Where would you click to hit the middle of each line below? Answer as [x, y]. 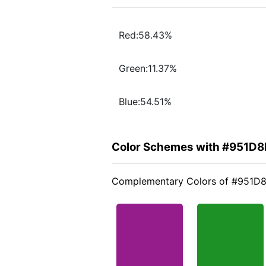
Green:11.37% [148, 69]
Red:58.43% [145, 35]
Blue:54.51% [145, 102]
